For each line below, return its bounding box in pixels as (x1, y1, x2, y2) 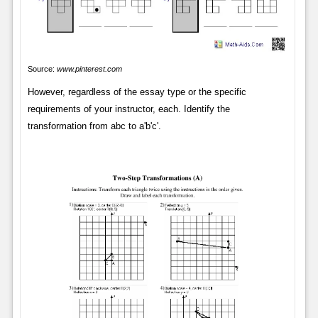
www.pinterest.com (56, 65, 122, 74)
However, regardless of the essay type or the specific (27, 87, 246, 98)
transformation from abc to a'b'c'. (27, 121, 161, 132)
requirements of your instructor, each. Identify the (27, 104, 230, 115)
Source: (27, 65, 57, 74)
